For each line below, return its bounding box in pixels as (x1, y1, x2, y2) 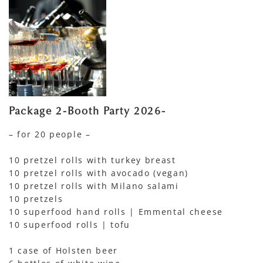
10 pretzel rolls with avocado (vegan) (9, 167, 189, 178)
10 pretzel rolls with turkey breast (9, 154, 176, 166)
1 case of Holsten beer (9, 245, 118, 256)
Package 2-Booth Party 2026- (9, 107, 166, 117)
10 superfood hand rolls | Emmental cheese (9, 206, 223, 217)
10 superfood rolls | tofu (9, 219, 130, 230)
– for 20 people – (9, 129, 91, 140)
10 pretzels (9, 193, 63, 204)
